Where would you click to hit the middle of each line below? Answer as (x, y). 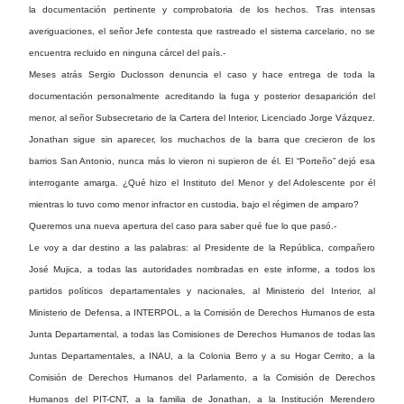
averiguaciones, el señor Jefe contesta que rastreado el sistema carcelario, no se (202, 31)
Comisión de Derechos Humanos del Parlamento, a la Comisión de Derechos (202, 377)
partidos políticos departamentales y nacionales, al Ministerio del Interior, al (202, 290)
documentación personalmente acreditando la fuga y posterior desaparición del (202, 96)
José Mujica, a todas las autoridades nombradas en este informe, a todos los (202, 269)
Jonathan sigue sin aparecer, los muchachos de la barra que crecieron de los (202, 139)
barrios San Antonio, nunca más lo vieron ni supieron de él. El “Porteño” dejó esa (202, 161)
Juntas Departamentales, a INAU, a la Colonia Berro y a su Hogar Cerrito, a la (202, 355)
